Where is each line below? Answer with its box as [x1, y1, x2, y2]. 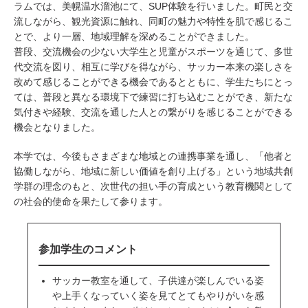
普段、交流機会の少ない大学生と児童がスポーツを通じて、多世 [14, 46, 293, 58]
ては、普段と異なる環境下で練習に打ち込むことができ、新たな [14, 91, 293, 103]
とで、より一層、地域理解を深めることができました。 [14, 31, 254, 43]
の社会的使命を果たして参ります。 [14, 196, 168, 208]
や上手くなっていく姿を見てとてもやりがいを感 [52, 289, 264, 301]
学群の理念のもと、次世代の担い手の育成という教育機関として [14, 181, 293, 192]
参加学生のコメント [38, 243, 137, 256]
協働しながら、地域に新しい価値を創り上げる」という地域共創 [14, 166, 293, 177]
